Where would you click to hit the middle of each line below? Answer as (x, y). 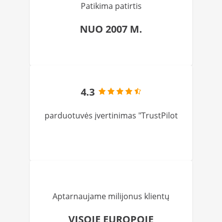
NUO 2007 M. (111, 29)
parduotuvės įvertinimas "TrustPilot (111, 115)
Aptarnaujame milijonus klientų (111, 196)
